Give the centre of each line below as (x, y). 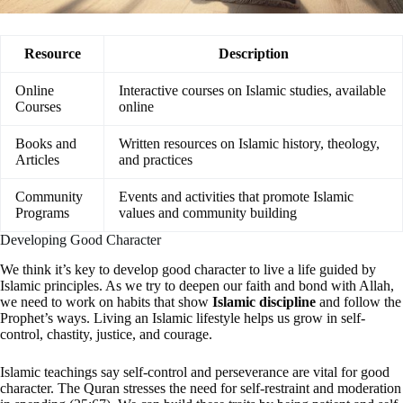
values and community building (208, 213)
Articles (37, 160)
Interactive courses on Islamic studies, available (252, 91)
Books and (46, 144)
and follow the (358, 302)
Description (253, 54)
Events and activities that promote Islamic (236, 197)
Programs (42, 213)
